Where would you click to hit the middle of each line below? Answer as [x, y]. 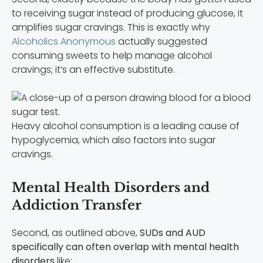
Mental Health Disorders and [111, 187]
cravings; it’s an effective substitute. [93, 69]
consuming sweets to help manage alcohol [112, 55]
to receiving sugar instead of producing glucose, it [127, 13]
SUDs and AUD [173, 232]
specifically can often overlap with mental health [125, 247]
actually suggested [161, 41]
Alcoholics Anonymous [64, 41]
